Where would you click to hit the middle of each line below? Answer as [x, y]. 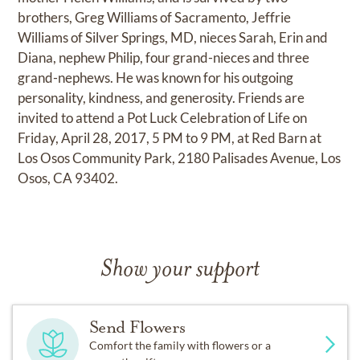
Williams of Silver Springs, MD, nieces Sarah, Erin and [173, 38]
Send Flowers [137, 327]
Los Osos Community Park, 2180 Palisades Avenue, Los [180, 158]
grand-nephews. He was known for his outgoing [156, 78]
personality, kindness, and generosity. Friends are [162, 98]
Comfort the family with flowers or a [180, 346]
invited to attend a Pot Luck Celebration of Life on [163, 118]
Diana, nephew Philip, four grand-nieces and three [164, 58]
